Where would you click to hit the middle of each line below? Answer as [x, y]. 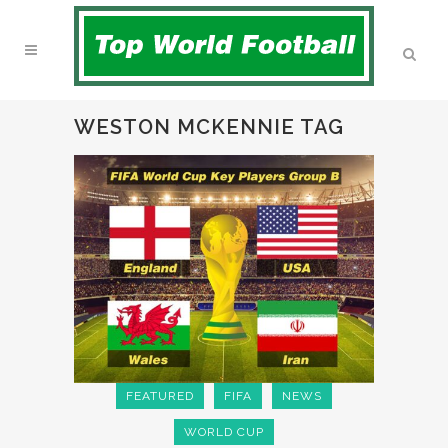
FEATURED [160, 396]
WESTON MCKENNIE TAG [209, 127]
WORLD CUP [224, 432]
